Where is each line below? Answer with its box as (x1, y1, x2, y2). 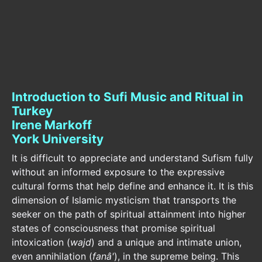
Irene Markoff (12, 118, 92, 132)
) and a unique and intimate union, (91, 236, 242, 248)
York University (12, 132, 104, 146)
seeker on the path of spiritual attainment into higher (12, 208, 246, 220)
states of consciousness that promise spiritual (12, 222, 215, 234)
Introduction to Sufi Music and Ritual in (12, 89, 243, 104)
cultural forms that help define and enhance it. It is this (12, 180, 253, 192)
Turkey (12, 104, 53, 118)
